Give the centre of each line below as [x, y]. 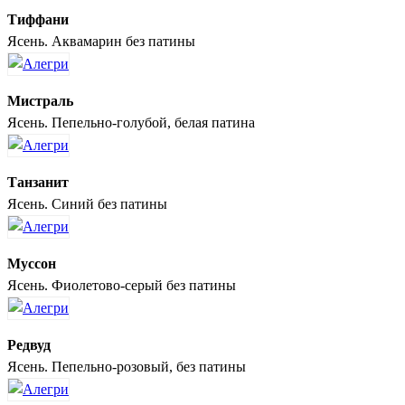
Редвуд [29, 344]
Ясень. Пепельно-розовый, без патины [127, 366]
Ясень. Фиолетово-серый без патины [122, 285]
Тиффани [38, 19]
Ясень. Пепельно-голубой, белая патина [131, 122]
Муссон [32, 263]
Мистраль [40, 100]
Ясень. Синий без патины [87, 203]
